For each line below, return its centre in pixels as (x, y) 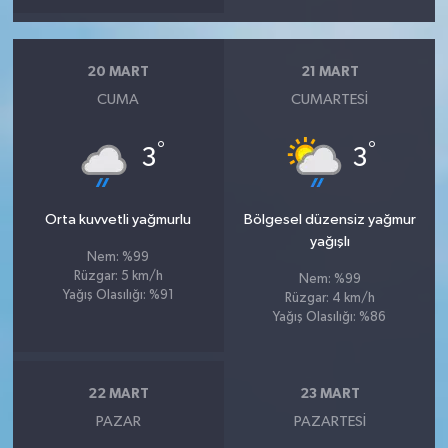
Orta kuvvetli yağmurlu (118, 219)
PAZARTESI (329, 421)
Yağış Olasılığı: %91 (118, 295)
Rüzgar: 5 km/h (118, 276)
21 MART (329, 72)
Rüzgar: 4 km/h (329, 298)
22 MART (118, 394)
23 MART (329, 394)
